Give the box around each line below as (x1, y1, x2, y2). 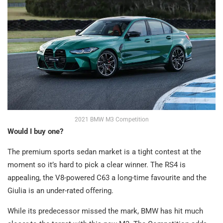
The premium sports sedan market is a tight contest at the (7, 147, 201, 156)
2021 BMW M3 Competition (74, 115, 149, 123)
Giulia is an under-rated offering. (7, 186, 113, 195)
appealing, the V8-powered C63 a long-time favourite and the (7, 173, 207, 182)
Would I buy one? (7, 126, 63, 136)
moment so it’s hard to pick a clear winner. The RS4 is (7, 160, 186, 169)
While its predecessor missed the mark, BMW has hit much (7, 206, 203, 216)
